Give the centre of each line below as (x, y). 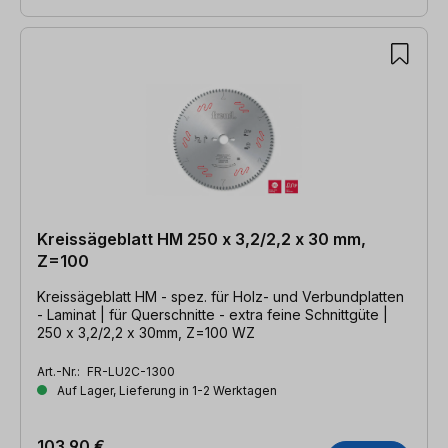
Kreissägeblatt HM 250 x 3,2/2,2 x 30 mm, (201, 238)
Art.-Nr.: (60, 371)
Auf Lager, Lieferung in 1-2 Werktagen (165, 390)
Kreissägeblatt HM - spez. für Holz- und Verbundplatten (220, 296)
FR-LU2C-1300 (131, 371)
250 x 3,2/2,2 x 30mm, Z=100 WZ (146, 332)
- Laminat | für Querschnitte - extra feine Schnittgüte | (212, 314)
